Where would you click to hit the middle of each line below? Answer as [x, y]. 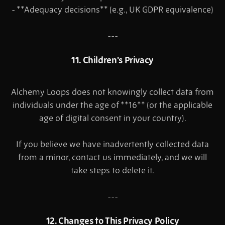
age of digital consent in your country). [113, 118]
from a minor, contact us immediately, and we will [113, 157]
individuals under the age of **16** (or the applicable [113, 105]
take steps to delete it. [113, 171]
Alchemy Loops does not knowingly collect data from [113, 92]
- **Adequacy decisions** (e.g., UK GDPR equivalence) [113, 10]
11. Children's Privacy [113, 60]
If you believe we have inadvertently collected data [113, 144]
